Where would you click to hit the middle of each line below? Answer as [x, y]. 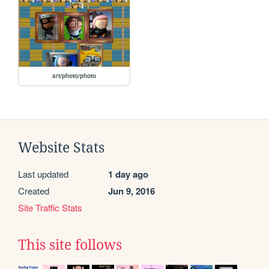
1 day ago [128, 174]
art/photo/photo [74, 76]
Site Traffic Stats [50, 208]
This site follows [70, 245]
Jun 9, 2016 [131, 191]
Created [34, 191]
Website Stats [61, 148]
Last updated [43, 174]
